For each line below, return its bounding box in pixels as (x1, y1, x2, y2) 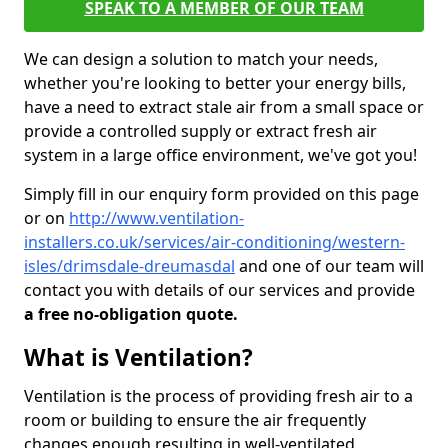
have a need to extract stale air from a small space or (24, 96, 424, 118)
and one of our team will (235, 255, 424, 277)
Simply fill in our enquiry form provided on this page (24, 183, 419, 205)
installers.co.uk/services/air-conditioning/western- (24, 231, 405, 253)
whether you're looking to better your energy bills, (24, 72, 406, 94)
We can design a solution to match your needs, (24, 48, 378, 70)
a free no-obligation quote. (24, 303, 242, 325)
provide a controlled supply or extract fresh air (24, 120, 377, 142)
